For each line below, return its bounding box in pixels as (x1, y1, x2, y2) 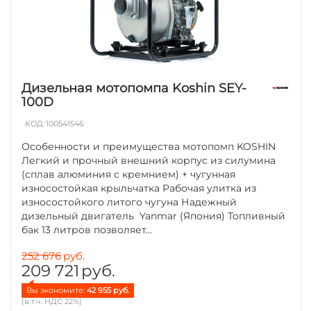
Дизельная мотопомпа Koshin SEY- (22, 80, 247, 96)
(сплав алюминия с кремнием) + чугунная (22, 167, 236, 180)
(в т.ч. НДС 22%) (22, 296, 83, 306)
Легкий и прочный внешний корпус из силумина (22, 153, 276, 167)
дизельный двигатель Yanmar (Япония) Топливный (22, 209, 286, 222)
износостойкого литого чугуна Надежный (22, 195, 237, 208)
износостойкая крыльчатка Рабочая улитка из (22, 181, 257, 194)
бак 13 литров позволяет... (22, 223, 153, 236)
